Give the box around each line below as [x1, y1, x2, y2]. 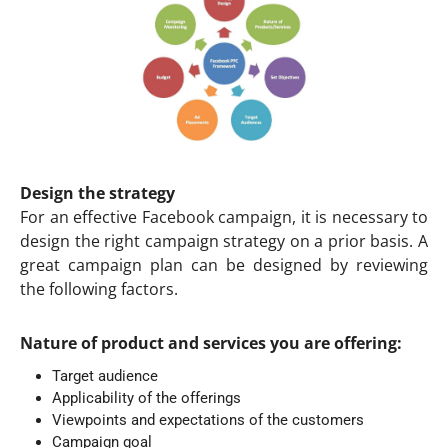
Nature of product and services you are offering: [20, 331, 402, 354]
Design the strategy [20, 181, 175, 204]
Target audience [52, 366, 158, 385]
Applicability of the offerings [52, 388, 241, 407]
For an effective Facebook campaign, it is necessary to [20, 205, 428, 228]
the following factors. [20, 277, 178, 300]
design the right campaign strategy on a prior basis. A [20, 229, 428, 252]
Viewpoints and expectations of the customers [52, 410, 364, 429]
